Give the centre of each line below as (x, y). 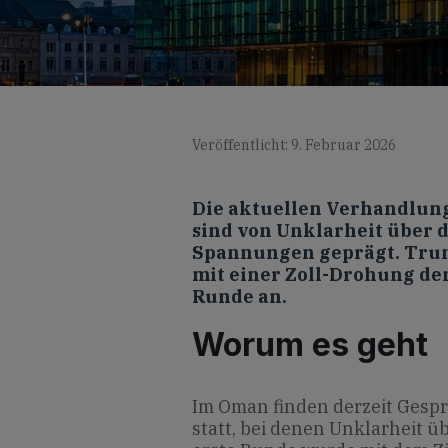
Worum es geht (310, 344)
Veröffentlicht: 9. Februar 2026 (294, 145)
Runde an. (239, 296)
